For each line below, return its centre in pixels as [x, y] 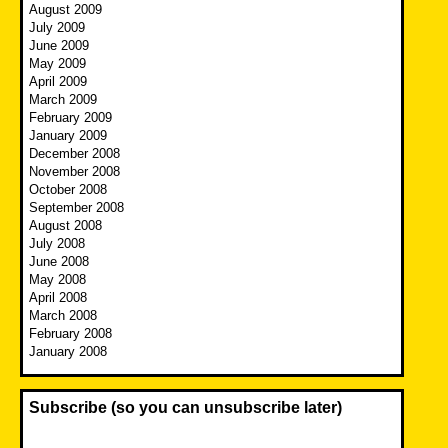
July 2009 [57, 27]
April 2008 [58, 297]
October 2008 [68, 189]
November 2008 [74, 171]
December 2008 [74, 153]
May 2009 [57, 63]
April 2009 [58, 81]
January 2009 [68, 135]
